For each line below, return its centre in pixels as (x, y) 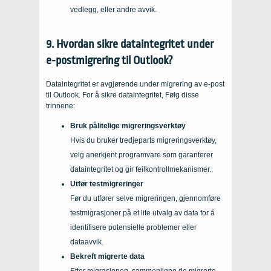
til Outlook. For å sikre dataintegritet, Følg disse (122, 95)
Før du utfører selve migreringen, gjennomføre (145, 198)
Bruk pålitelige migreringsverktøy (128, 126)
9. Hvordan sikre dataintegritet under (130, 44)
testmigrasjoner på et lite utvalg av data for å (142, 213)
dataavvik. (87, 242)
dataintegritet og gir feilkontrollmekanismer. (141, 169)
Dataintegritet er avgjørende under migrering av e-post (135, 84)
